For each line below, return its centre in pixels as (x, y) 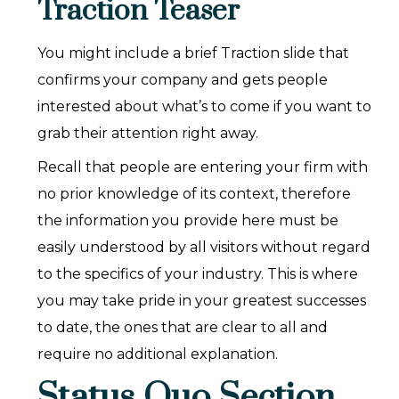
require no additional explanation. (158, 354)
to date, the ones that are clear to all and (183, 328)
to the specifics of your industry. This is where (198, 274)
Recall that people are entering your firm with (203, 167)
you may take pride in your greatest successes (202, 301)
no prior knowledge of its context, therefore (195, 194)
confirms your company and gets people (183, 80)
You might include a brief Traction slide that (194, 53)
